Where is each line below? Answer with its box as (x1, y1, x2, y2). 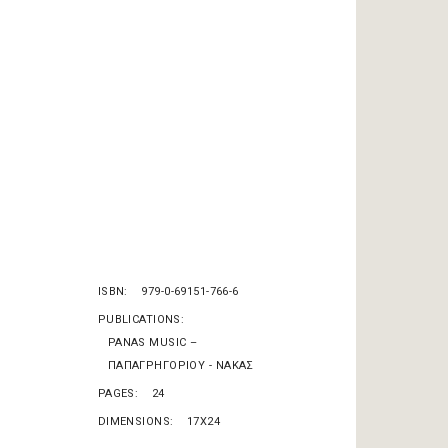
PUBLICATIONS (97, 313, 181, 326)
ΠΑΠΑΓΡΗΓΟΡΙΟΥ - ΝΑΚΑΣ (107, 359, 254, 372)
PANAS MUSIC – (107, 336, 198, 349)
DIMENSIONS (97, 415, 171, 428)
